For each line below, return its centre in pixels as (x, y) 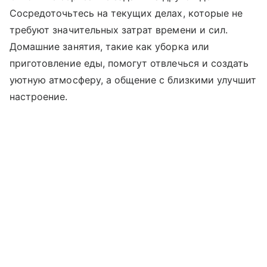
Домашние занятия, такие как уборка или (109, 47)
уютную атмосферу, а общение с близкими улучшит (133, 80)
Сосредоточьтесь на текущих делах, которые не (126, 13)
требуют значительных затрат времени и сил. (119, 30)
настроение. (39, 97)
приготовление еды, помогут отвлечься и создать (129, 63)
